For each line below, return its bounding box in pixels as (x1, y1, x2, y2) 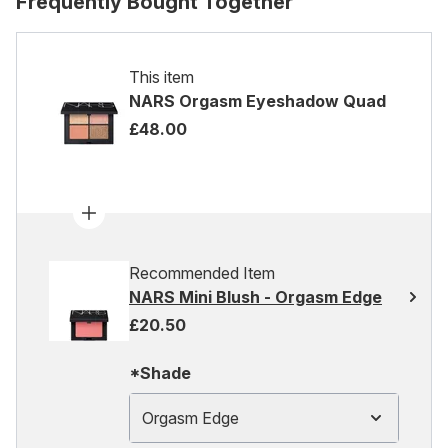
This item (129, 67, 194, 87)
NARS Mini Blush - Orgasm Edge (129, 287, 382, 307)
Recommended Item (129, 263, 275, 283)
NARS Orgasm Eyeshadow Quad (129, 91, 386, 111)
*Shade (129, 363, 191, 383)
